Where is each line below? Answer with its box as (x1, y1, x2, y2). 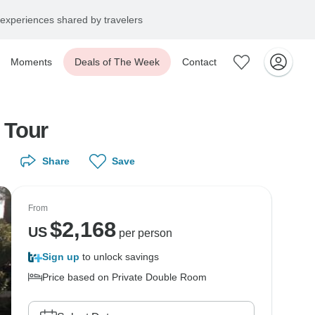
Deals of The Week (75, 56, 160, 67)
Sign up (42, 251, 79, 262)
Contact (182, 56, 217, 67)
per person (115, 227, 172, 239)
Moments (11, 56, 52, 67)
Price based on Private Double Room (42, 271, 207, 283)
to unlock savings (79, 251, 159, 262)
